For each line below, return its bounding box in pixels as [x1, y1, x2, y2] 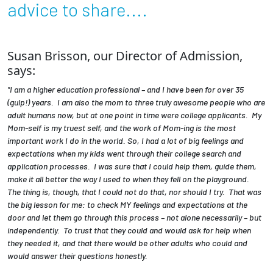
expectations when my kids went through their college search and [7, 147, 241, 158]
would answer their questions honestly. [7, 250, 149, 261]
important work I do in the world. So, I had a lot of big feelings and [7, 135, 244, 146]
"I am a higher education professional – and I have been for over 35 [7, 83, 244, 94]
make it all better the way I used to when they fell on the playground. [7, 173, 251, 184]
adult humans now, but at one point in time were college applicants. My [7, 109, 261, 120]
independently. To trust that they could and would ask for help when [7, 224, 251, 235]
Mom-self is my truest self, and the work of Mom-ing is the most [7, 122, 236, 133]
